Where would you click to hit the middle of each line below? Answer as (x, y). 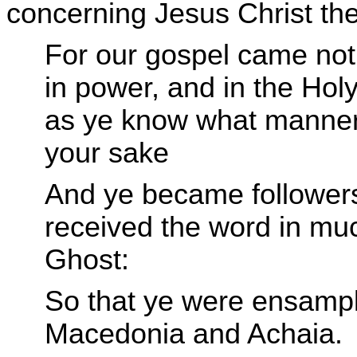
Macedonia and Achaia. (194, 334)
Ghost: (87, 260)
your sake (107, 153)
